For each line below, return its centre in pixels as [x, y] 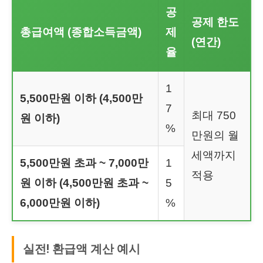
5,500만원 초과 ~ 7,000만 [84, 163]
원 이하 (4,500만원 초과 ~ [84, 183]
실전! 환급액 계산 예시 [82, 249]
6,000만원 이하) [60, 203]
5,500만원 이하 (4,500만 [81, 98]
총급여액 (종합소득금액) [81, 32]
